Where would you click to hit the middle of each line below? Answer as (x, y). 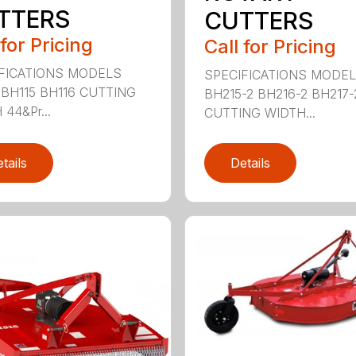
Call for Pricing (270, 46)
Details (250, 163)
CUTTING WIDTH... (259, 112)
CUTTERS (259, 20)
